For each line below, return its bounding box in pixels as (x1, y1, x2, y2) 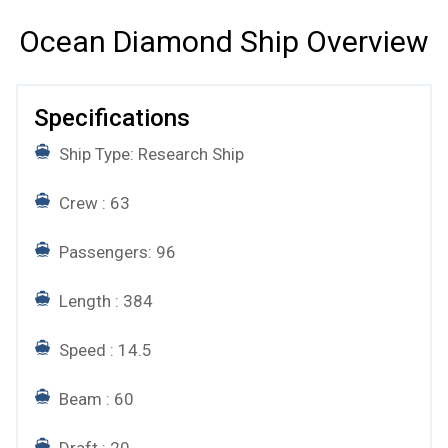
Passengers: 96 (55, 242, 176, 263)
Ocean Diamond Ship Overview (19, 24, 429, 60)
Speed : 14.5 (55, 340, 152, 361)
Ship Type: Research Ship (55, 144, 244, 165)
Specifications (34, 104, 190, 133)
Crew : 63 (55, 193, 130, 214)
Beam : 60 (55, 389, 134, 410)
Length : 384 (55, 291, 153, 312)
